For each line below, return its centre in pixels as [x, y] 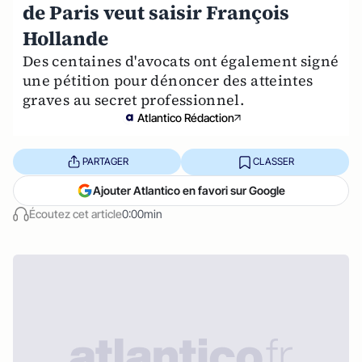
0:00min [142, 213]
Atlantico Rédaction [186, 117]
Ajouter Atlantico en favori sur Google [189, 190]
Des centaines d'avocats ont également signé [181, 61]
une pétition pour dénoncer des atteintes [168, 80]
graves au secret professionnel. [134, 99]
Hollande [65, 38]
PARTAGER [105, 162]
